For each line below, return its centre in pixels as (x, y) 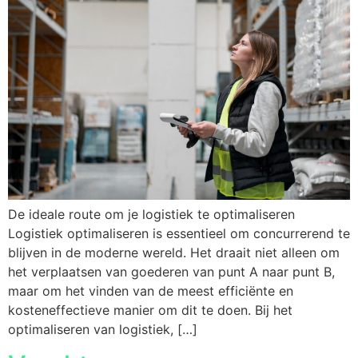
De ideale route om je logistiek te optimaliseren (151, 214)
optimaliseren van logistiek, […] (103, 329)
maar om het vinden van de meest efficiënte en (151, 290)
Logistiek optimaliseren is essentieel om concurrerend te (179, 233)
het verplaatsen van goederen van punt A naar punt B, (171, 271)
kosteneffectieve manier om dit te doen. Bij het (150, 310)
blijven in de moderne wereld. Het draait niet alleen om (174, 252)
